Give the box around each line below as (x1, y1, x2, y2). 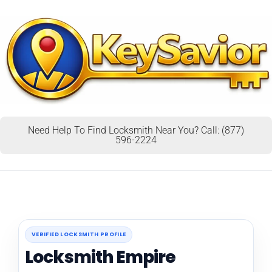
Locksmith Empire (25, 245, 176, 269)
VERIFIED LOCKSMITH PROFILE (32, 230, 126, 238)
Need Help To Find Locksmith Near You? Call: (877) (28, 124, 244, 136)
